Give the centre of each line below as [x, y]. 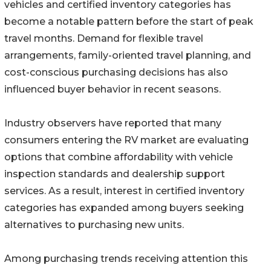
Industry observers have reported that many [113, 123]
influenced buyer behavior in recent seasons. [113, 90]
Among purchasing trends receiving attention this [126, 259]
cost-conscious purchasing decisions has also [116, 73]
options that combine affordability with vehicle [119, 157]
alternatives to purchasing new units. [94, 225]
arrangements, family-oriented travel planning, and [128, 56]
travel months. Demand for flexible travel [104, 39]
